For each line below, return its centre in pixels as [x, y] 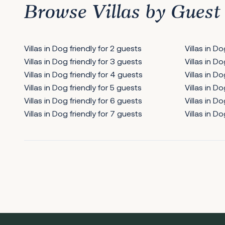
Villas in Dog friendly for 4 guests [83, 74]
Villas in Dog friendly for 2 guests [83, 48]
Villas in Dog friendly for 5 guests [83, 87]
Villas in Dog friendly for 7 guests [83, 113]
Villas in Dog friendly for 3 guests [83, 61]
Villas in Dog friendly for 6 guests [83, 100]
